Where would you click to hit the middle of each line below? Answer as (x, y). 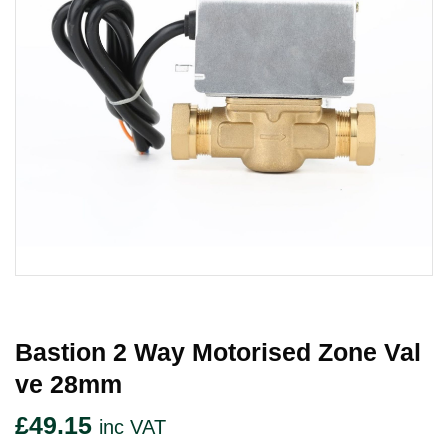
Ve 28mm (68, 384)
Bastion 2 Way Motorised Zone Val (218, 352)
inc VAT (132, 427)
